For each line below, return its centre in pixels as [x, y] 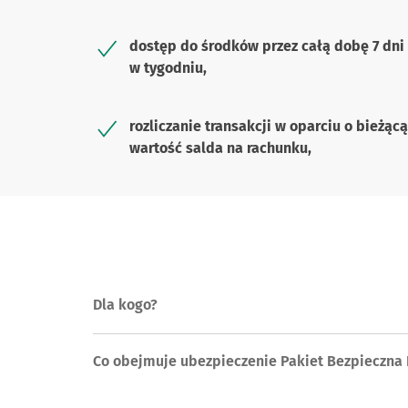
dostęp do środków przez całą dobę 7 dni [267, 46]
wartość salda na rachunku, [220, 148]
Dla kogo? [125, 305]
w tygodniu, [168, 68]
